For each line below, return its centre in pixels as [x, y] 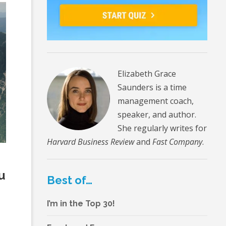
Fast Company [177, 142]
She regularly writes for [162, 128]
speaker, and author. [157, 114]
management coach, [156, 101]
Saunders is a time [152, 87]
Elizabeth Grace [147, 73]
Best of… [70, 180]
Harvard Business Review [91, 142]
